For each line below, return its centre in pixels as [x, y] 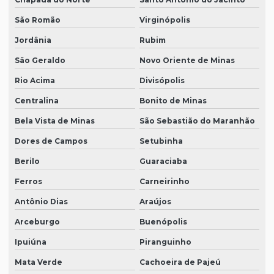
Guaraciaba [163, 161]
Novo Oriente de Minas [187, 61]
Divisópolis [162, 81]
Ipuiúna [31, 242]
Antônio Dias [41, 202]
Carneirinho [164, 182]
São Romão [38, 20]
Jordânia [33, 40]
